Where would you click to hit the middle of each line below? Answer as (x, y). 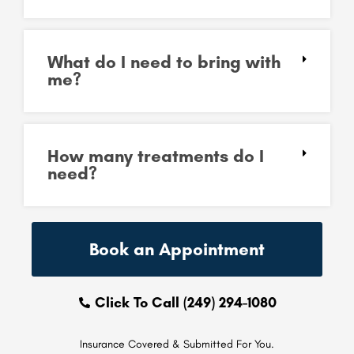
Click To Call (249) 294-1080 (186, 303)
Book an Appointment (177, 250)
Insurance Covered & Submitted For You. (177, 345)
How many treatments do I (156, 156)
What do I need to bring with (164, 62)
